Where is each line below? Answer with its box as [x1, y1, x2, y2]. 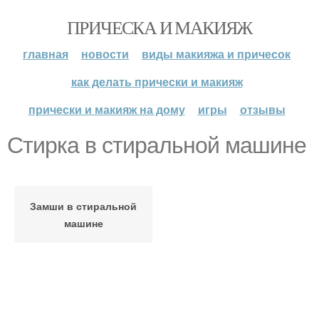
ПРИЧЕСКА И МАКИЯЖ [67, 15, 252, 39]
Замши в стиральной [30, 199, 137, 213]
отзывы [239, 101, 286, 117]
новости [81, 46, 129, 62]
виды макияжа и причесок [142, 46, 291, 62]
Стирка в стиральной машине [7, 132, 306, 158]
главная [23, 46, 68, 62]
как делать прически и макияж [70, 73, 243, 90]
